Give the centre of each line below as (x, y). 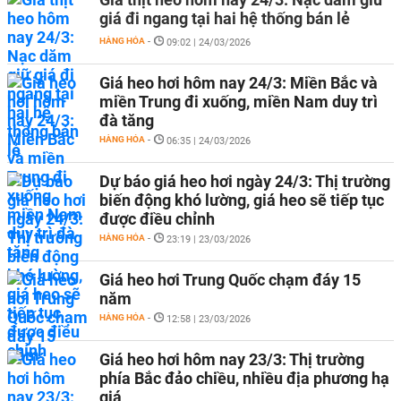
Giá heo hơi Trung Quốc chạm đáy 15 (230, 280)
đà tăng (127, 120)
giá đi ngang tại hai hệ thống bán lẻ (225, 18)
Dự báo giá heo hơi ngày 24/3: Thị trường (245, 181)
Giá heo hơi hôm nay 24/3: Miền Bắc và (239, 83)
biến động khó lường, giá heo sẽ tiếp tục (242, 200)
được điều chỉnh (157, 219)
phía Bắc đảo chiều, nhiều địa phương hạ (244, 378)
